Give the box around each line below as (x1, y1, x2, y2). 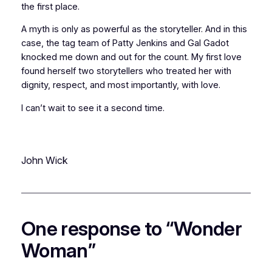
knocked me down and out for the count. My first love (21, 52, 242, 63)
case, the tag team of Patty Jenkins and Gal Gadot (21, 38, 229, 49)
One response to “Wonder (21, 217, 242, 241)
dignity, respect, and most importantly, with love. (21, 80, 220, 91)
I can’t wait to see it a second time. (21, 102, 165, 114)
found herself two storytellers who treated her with (21, 66, 231, 77)
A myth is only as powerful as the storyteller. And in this (21, 24, 247, 35)
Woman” (21, 239, 97, 263)
